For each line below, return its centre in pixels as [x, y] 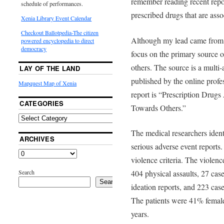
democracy [34, 48]
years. [140, 214]
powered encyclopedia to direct [58, 40]
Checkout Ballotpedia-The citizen [60, 32]
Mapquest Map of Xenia [48, 83]
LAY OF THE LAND [50, 68]
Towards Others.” [158, 107]
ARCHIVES [37, 138]
